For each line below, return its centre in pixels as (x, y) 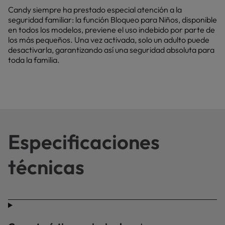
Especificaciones (84, 142)
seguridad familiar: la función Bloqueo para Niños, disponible (113, 20)
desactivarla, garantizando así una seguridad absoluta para (111, 50)
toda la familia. (34, 60)
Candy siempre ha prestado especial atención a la (95, 10)
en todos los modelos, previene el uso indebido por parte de (111, 30)
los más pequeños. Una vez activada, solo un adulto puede (109, 40)
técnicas (46, 167)
